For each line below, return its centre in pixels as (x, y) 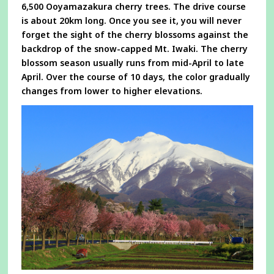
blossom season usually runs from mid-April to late (132, 63)
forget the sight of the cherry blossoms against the (135, 35)
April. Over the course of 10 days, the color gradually (135, 77)
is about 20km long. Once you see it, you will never (131, 21)
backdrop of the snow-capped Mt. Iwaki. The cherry (134, 49)
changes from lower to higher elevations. (112, 91)
